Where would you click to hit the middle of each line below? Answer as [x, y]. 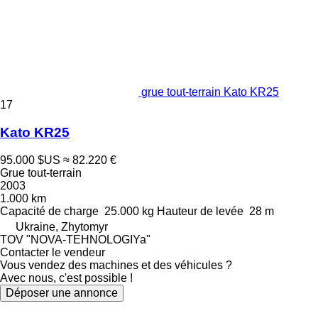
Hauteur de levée [200, 211]
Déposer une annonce [62, 292]
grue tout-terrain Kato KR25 [210, 92]
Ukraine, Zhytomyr [62, 226]
